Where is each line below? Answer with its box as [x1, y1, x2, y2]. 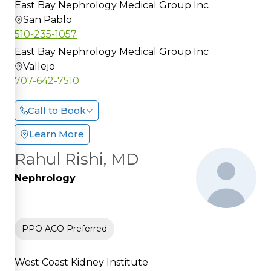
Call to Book [28, 104, 86, 116]
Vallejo [23, 60, 55, 72]
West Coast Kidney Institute [15, 256, 148, 268]
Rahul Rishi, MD [15, 149, 139, 169]
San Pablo [23, 13, 72, 25]
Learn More [29, 128, 84, 140]
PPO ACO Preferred [22, 223, 107, 234]
